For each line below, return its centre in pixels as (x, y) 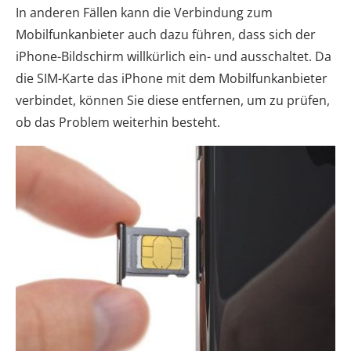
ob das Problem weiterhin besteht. (118, 123)
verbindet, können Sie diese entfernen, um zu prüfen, (173, 101)
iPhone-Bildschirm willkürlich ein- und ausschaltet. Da (174, 57)
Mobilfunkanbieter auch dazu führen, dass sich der (166, 35)
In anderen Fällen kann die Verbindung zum (144, 13)
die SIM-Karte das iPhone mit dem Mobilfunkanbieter (172, 79)
